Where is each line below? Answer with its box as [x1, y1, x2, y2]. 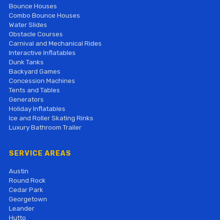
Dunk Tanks [8, 57, 44, 66]
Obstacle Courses [8, 29, 63, 38]
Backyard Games [8, 67, 60, 75]
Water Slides [8, 20, 47, 28]
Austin [8, 166, 28, 175]
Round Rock [8, 176, 46, 184]
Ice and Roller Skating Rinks [8, 113, 93, 122]
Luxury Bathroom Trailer [8, 123, 82, 131]
